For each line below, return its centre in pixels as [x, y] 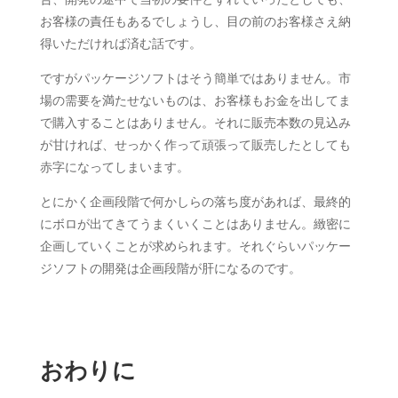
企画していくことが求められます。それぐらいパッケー [195, 246]
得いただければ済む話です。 [120, 44]
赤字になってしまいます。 [114, 167]
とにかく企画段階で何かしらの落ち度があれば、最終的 [195, 202]
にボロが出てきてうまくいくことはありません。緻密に [195, 224]
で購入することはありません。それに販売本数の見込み [195, 123]
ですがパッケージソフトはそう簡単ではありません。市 [195, 78]
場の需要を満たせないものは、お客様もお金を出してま [195, 100]
